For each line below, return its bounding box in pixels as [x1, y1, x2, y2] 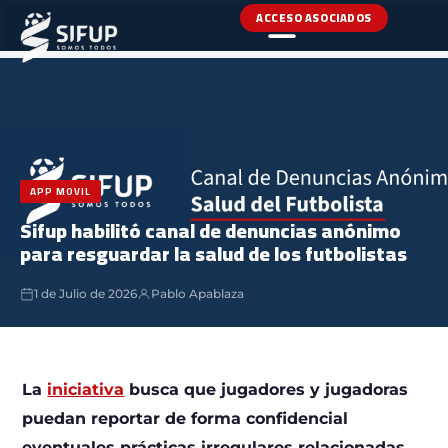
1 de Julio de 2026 [34, 285, 137, 301]
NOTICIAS [70, 21, 130, 44]
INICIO [26, 21, 66, 44]
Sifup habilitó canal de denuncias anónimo [20, 211, 401, 249]
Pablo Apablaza [151, 285, 244, 301]
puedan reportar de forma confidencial [22, 408, 349, 428]
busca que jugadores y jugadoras [124, 379, 409, 399]
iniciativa [47, 379, 125, 399]
